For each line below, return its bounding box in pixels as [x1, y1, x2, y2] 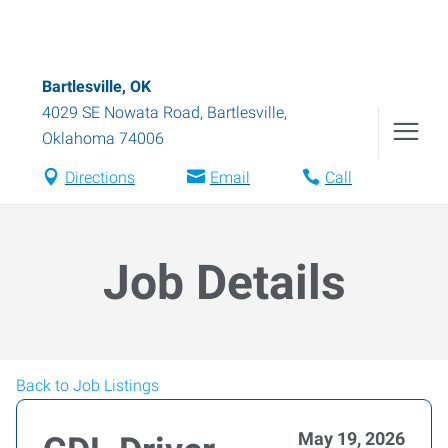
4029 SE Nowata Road [42, 103, 200, 122]
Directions [64, 168, 135, 187]
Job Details [102, 254, 346, 311]
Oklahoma [42, 129, 115, 148]
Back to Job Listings [16, 376, 159, 395]
